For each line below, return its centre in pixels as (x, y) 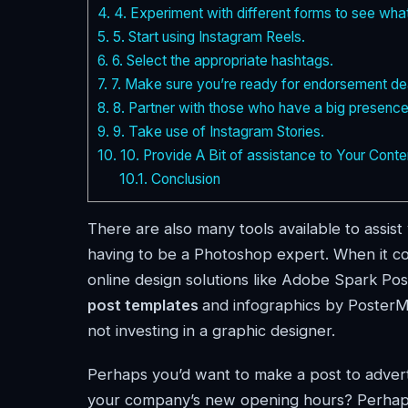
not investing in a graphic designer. (211, 331)
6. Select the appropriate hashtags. (221, 61)
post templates (145, 306)
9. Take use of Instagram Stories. (217, 132)
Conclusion (184, 179)
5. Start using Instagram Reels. (207, 37)
